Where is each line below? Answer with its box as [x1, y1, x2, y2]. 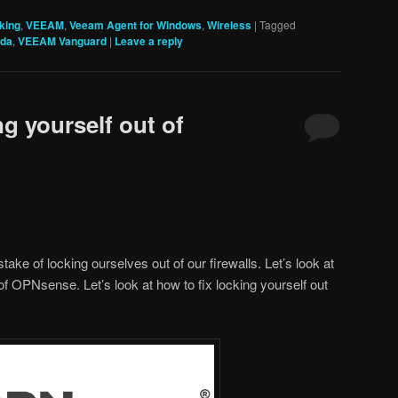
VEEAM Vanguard [18, 33, 107, 50]
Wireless [207, 17, 251, 34]
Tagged [259, 17, 296, 33]
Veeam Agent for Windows [69, 17, 202, 34]
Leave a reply [115, 33, 183, 50]
